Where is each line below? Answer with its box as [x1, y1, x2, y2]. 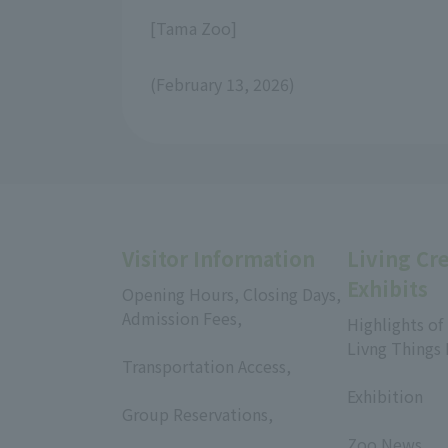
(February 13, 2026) [150, 72, 295, 97]
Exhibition [347, 384, 423, 409]
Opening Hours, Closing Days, [122, 282, 341, 307]
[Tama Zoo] [150, 16, 237, 41]
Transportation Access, [122, 354, 291, 379]
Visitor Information [122, 244, 315, 274]
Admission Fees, [122, 306, 242, 331]
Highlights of [347, 312, 443, 337]
